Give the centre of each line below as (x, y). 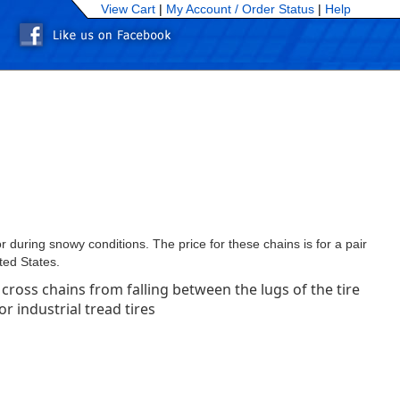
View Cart (128, 9)
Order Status (278, 9)
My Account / (202, 9)
